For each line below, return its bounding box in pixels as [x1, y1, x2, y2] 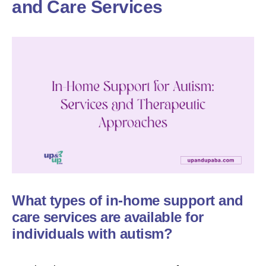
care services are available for [12, 208, 204, 225]
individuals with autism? [12, 225, 172, 242]
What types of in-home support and [12, 192, 243, 208]
